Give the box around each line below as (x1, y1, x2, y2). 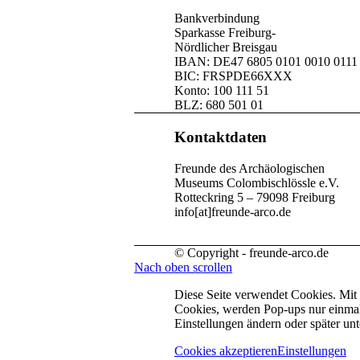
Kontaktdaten (174, 129, 267, 146)
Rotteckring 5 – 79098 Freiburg (174, 190, 335, 204)
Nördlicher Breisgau (174, 40, 277, 55)
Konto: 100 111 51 (174, 84, 269, 98)
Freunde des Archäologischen (174, 161, 325, 175)
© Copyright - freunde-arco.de (174, 245, 329, 260)
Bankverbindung (174, 11, 260, 26)
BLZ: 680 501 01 (174, 98, 264, 112)
